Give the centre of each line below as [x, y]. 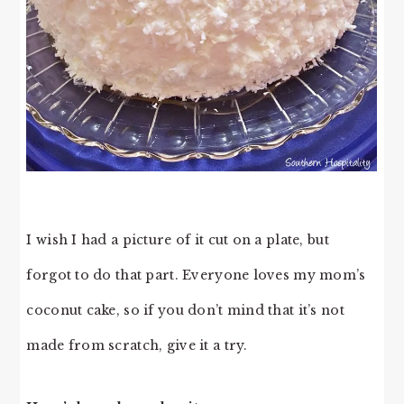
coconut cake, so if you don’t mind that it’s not [185, 311]
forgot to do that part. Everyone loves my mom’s [196, 275]
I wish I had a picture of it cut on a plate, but [178, 240]
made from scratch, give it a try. [137, 346]
